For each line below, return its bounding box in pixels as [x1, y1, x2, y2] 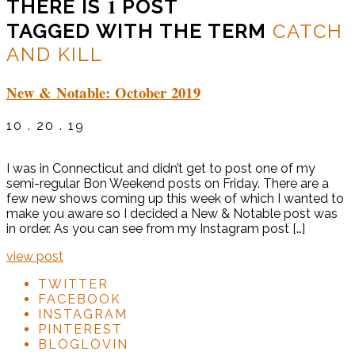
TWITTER [38, 276, 109, 292]
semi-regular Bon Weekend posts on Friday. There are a [6, 175, 329, 191]
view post [6, 248, 63, 264]
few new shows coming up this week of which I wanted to [6, 190, 344, 206]
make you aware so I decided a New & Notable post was [6, 205, 338, 221]
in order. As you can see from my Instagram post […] [6, 220, 305, 236]
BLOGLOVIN [38, 336, 128, 352]
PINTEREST [38, 321, 123, 337]
